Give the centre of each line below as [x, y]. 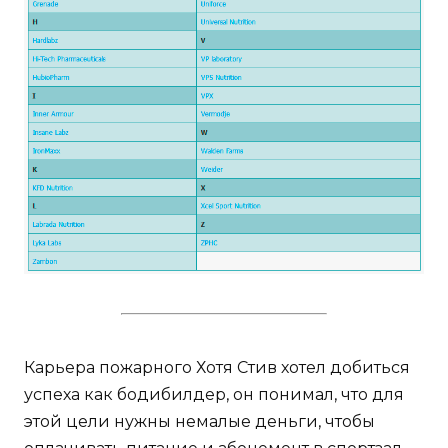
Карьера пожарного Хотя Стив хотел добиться [217, 367]
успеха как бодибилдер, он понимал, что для [214, 394]
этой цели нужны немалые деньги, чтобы [199, 421]
